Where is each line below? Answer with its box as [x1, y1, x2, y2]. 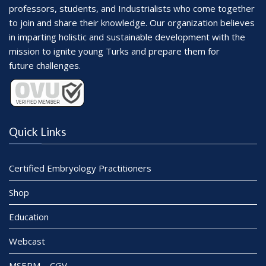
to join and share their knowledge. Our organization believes [9, 16, 255, 28]
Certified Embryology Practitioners [9, 161, 151, 174]
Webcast [9, 235, 45, 247]
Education [9, 210, 49, 223]
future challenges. [9, 59, 81, 71]
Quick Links [9, 124, 66, 138]
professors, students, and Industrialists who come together [9, 2, 255, 14]
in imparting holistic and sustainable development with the [9, 30, 245, 43]
